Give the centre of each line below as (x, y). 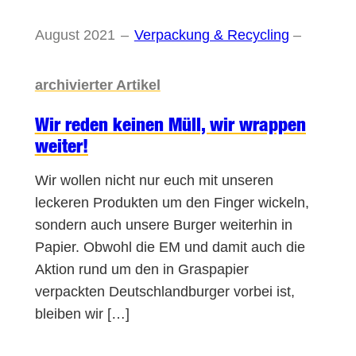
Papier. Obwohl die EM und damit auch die (170, 247)
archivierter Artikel (97, 85)
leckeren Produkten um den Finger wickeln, (172, 202)
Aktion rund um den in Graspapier (141, 269)
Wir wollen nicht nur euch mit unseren (154, 180)
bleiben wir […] (82, 313)
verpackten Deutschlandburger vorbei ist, (164, 291)
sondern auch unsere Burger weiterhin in (163, 224)
